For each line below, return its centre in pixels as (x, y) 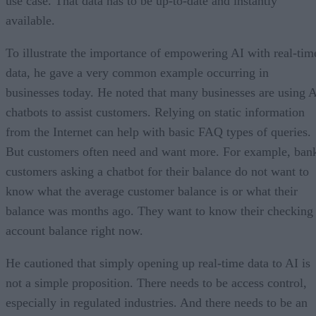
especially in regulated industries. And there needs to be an (157, 302)
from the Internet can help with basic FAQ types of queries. (158, 132)
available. (30, 20)
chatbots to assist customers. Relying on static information (155, 112)
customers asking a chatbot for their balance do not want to (157, 171)
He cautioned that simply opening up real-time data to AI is (158, 263)
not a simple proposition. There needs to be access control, (156, 282)
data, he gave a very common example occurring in (137, 72)
